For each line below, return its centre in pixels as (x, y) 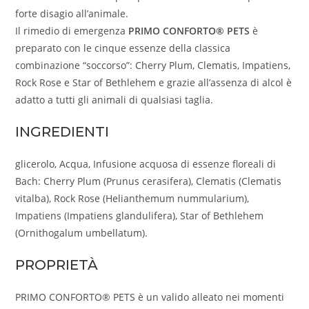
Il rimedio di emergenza (72, 31)
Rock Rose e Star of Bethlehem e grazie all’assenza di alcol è (154, 83)
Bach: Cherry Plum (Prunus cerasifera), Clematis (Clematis (149, 181)
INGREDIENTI (62, 132)
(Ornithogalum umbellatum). (82, 233)
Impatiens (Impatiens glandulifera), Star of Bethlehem (140, 216)
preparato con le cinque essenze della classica (123, 48)
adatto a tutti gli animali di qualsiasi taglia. (114, 100)
